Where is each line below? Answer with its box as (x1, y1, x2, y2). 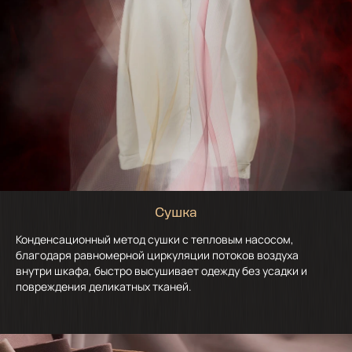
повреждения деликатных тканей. (16, 279, 192, 295)
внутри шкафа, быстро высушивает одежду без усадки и (16, 263, 307, 279)
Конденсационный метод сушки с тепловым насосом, (16, 232, 294, 247)
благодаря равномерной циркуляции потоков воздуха (16, 247, 299, 263)
